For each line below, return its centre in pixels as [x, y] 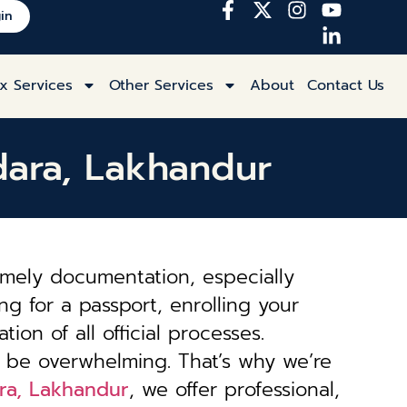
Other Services [162, 85]
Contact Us [346, 85]
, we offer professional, [234, 390]
